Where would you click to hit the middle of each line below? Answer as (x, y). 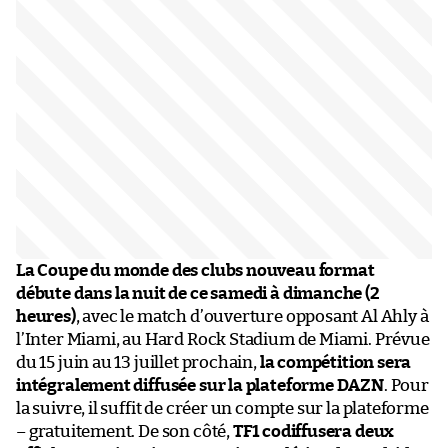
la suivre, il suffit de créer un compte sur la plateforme (222, 408)
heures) (46, 316)
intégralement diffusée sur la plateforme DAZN (200, 385)
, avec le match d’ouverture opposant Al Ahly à (252, 316)
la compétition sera (335, 362)
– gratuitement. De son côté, (124, 431)
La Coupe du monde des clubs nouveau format (195, 270)
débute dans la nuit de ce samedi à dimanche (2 (198, 293)
